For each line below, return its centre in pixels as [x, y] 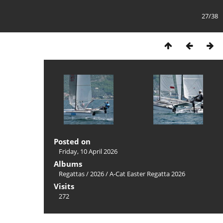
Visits [64, 186]
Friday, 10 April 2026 [88, 151]
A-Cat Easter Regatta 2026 [147, 174]
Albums [68, 164]
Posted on [72, 141]
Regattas [72, 174]
